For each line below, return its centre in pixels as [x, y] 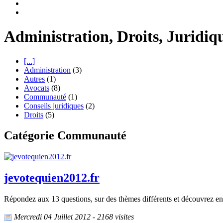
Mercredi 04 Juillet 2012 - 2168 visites [73, 217]
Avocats [37, 88]
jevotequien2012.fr [52, 178]
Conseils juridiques [54, 106]
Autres [34, 79]
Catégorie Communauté [65, 136]
